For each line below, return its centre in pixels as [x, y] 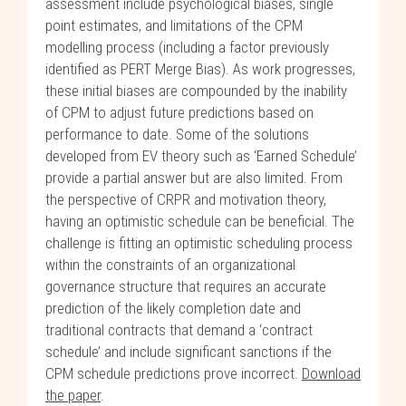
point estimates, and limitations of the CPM [174, 25]
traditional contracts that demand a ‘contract [179, 330]
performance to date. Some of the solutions [177, 134]
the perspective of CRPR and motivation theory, [186, 199]
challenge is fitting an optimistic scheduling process [199, 243]
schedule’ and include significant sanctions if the [188, 352]
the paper [73, 395]
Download [331, 373]
